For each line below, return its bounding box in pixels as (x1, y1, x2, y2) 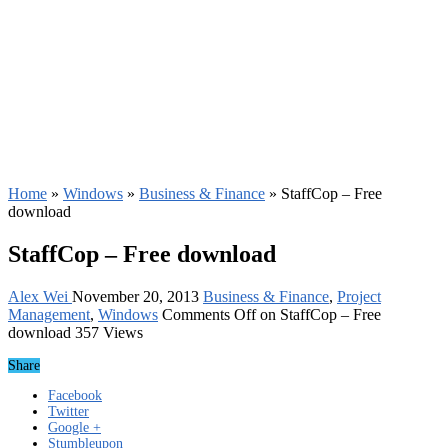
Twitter (48, 403, 89, 419)
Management (8, 305, 90, 323)
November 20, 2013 (72, 287, 199, 305)
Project (337, 287, 381, 305)
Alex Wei (8, 287, 72, 305)
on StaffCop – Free (256, 305, 381, 323)
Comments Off (162, 305, 256, 323)
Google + (48, 419, 101, 435)
